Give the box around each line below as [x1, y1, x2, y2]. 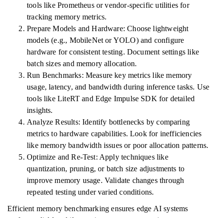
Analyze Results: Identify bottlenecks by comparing [27, 118, 190, 126]
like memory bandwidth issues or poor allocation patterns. [27, 141, 209, 149]
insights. [27, 106, 53, 114]
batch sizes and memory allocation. [27, 59, 137, 68]
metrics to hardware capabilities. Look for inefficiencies [27, 129, 202, 138]
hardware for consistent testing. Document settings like [27, 48, 199, 56]
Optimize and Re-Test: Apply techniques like [27, 153, 168, 161]
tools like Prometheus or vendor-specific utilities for [27, 1, 189, 9]
